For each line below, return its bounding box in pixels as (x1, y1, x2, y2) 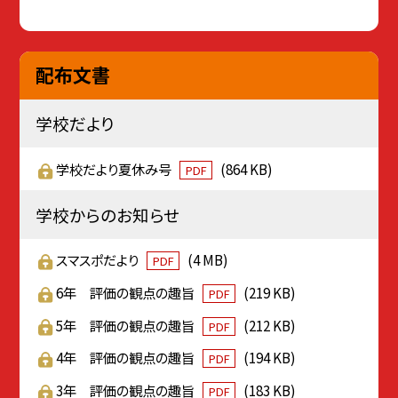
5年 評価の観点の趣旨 (56, 314, 198, 335)
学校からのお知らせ (35, 203, 179, 227)
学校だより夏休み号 (56, 158, 175, 179)
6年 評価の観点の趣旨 (56, 282, 198, 302)
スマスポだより (56, 250, 142, 270)
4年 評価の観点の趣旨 (56, 347, 198, 368)
